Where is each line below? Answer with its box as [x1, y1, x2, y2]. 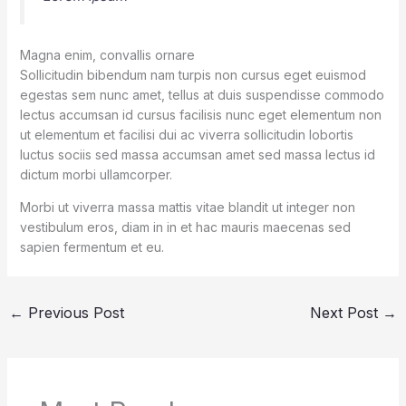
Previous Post [23, 303, 124, 322]
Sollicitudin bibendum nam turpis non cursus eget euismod [19, 66, 366, 82]
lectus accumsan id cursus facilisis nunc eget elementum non [19, 106, 382, 122]
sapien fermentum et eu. [19, 238, 164, 255]
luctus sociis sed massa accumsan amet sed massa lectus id [19, 146, 375, 162]
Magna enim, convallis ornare [19, 46, 195, 63]
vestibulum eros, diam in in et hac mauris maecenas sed [19, 218, 351, 235]
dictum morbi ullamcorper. [19, 166, 172, 182]
